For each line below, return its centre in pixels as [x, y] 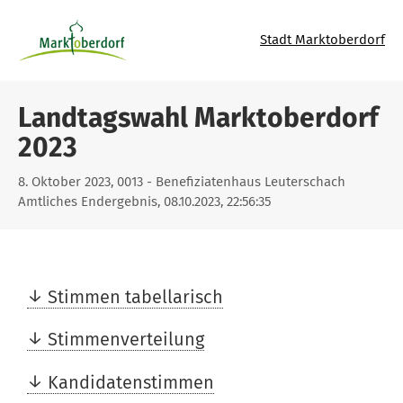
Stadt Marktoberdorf [322, 40]
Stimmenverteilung [126, 340]
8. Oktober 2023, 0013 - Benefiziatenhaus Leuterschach [182, 182]
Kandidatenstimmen [131, 383]
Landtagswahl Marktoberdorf [198, 118]
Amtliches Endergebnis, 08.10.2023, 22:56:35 [144, 201]
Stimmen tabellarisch [135, 296]
